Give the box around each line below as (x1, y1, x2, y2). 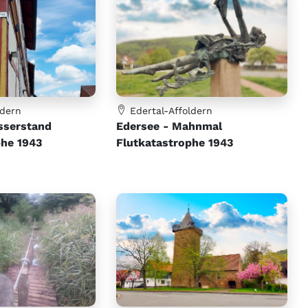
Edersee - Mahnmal (116, 119, 223, 133)
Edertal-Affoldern (126, 104, 213, 116)
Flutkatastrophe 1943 (116, 135, 234, 149)
